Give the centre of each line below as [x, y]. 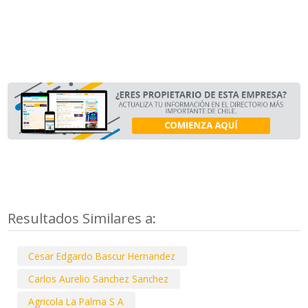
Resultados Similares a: [84, 218]
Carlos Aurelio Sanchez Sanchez [99, 278]
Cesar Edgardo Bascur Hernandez [102, 256]
